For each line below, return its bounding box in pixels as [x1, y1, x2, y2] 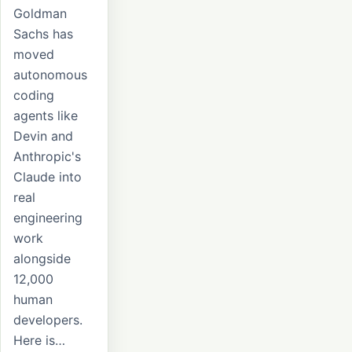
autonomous [13, 67, 87, 83]
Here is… [13, 332, 65, 349]
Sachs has [13, 26, 73, 42]
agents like [13, 108, 78, 124]
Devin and [13, 128, 73, 145]
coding [13, 87, 54, 104]
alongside [13, 251, 71, 267]
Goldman [13, 5, 67, 22]
